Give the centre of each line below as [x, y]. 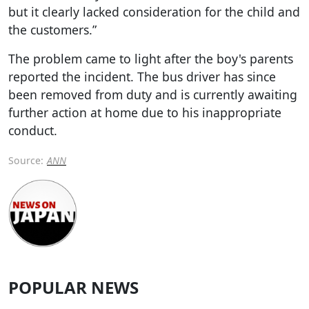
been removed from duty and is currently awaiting [153, 94]
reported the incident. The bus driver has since [142, 76]
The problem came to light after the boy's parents [151, 58]
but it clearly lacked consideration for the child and [154, 11]
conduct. [33, 130]
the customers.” [52, 29]
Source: [26, 160]
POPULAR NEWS [73, 288]
